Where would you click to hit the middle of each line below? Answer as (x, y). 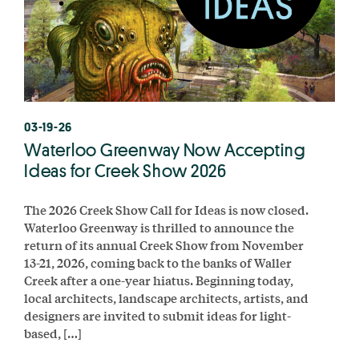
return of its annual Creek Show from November (164, 244)
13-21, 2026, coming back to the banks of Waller (158, 262)
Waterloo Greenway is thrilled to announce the (159, 227)
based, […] (53, 333)
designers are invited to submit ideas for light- (157, 315)
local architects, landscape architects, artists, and (166, 297)
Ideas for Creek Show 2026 (125, 170)
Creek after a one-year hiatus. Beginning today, (159, 280)
